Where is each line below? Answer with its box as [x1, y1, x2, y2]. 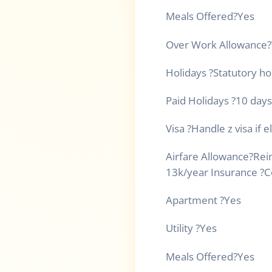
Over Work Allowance [166, 37, 267, 52]
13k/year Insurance [166, 165, 260, 180]
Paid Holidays [166, 93, 231, 107]
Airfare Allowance [166, 149, 249, 164]
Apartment [166, 193, 220, 208]
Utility [166, 221, 195, 236]
